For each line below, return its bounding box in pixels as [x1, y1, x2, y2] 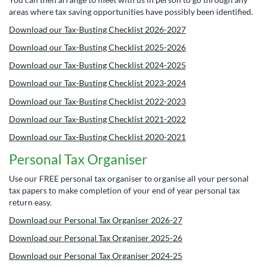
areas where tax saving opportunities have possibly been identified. [9, 7, 253, 17]
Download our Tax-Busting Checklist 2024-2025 [9, 61, 186, 71]
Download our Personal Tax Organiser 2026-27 [9, 215, 182, 225]
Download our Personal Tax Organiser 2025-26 [9, 233, 182, 243]
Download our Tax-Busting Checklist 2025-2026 [9, 43, 186, 53]
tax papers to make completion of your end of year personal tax [9, 185, 240, 195]
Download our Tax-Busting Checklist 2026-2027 [9, 25, 186, 34]
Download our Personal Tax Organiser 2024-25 [9, 251, 182, 261]
